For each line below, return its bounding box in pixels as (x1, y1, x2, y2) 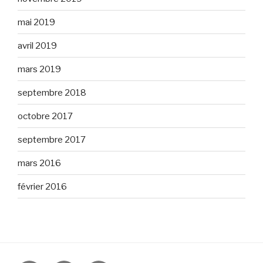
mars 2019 (18, 63, 61, 75)
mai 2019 (18, 16, 55, 28)
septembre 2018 (18, 87, 86, 98)
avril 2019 (18, 40, 57, 51)
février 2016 (18, 181, 67, 192)
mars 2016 (18, 157, 61, 168)
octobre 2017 (18, 110, 73, 122)
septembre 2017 (18, 134, 86, 145)
